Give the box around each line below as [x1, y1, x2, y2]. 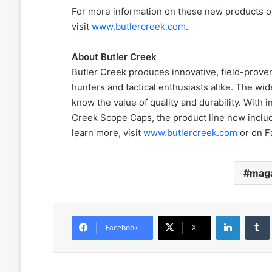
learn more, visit [71, 127, 143, 139]
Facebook [105, 222, 138, 233]
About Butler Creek [71, 51, 157, 63]
